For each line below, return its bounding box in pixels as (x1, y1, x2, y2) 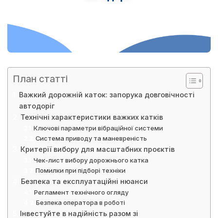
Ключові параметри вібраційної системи (34, 124, 163, 132)
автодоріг (18, 101, 54, 110)
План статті (13, 73, 68, 85)
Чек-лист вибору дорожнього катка (34, 156, 149, 164)
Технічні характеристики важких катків (20, 112, 163, 121)
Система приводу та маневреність (36, 134, 147, 142)
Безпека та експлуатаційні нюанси (20, 177, 148, 185)
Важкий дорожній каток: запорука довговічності (18, 90, 195, 99)
